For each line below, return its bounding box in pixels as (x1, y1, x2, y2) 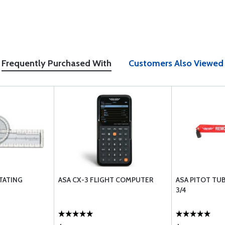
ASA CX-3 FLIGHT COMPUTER (58, 175, 153, 184)
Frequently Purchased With (2, 58, 111, 69)
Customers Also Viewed (129, 58, 223, 69)
